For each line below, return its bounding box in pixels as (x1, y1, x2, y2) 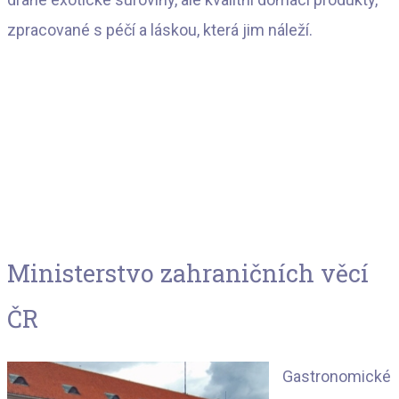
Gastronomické (282, 366, 391, 386)
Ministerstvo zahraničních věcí (7, 257, 369, 289)
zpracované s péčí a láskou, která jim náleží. (7, 20, 313, 39)
